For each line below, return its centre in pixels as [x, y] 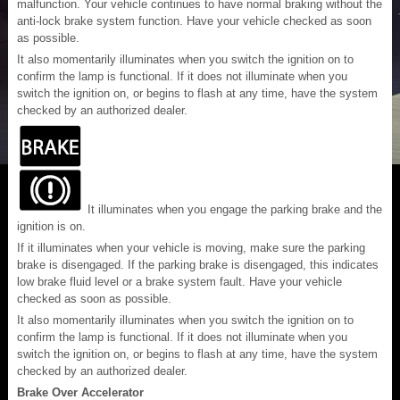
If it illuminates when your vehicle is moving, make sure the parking [191, 247]
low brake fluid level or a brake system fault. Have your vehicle [179, 281]
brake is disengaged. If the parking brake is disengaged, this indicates [198, 264]
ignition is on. [51, 226]
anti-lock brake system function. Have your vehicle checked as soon [194, 21]
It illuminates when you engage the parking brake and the [233, 209]
